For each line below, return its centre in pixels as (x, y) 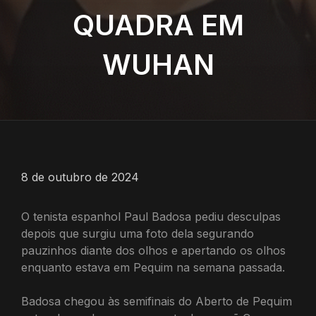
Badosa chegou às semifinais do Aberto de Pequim (157, 301)
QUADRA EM (158, 25)
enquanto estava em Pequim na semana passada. (153, 267)
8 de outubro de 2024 (80, 177)
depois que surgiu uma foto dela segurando (138, 233)
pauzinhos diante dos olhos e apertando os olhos (153, 250)
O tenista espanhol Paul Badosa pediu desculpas (151, 217)
